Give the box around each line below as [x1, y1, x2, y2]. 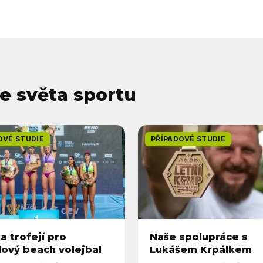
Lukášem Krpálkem [150, 244, 252, 255]
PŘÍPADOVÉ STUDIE [151, 134, 225, 143]
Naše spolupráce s [150, 231, 248, 242]
